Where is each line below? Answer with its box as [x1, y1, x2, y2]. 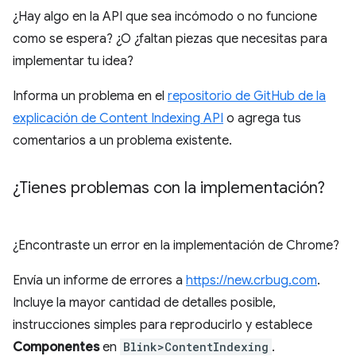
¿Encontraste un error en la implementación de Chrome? [13, 237, 339, 253]
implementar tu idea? [13, 52, 133, 69]
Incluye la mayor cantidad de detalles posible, [13, 294, 276, 311]
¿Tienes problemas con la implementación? [13, 177, 325, 198]
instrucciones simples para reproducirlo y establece [13, 316, 312, 333]
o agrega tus [223, 110, 301, 126]
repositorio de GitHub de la [168, 87, 326, 104]
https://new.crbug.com [186, 272, 317, 288]
